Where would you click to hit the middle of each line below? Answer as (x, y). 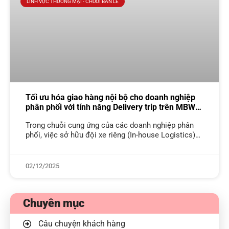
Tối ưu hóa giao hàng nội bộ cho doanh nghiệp (110, 97)
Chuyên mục (54, 203)
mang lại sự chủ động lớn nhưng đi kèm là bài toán (112, 144)
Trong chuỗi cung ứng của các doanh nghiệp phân (110, 125)
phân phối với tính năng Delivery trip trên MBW (110, 107)
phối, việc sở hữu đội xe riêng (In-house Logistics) (110, 135)
